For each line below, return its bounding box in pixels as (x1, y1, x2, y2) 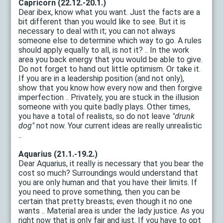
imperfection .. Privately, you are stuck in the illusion (18, 92, 200, 102)
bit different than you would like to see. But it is (18, 16, 186, 26)
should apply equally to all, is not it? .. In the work (18, 45, 190, 55)
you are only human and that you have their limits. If (18, 177, 198, 187)
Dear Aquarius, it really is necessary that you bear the (18, 158, 204, 168)
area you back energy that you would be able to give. (18, 54, 203, 64)
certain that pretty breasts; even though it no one (18, 196, 193, 206)
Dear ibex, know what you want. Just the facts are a (18, 7, 201, 17)
